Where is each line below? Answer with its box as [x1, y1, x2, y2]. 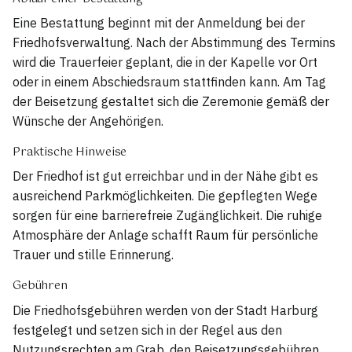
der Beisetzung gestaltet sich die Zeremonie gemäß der [13, 93, 329, 110]
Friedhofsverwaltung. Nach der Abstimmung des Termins [13, 35, 335, 51]
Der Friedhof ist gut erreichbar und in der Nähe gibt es [13, 168, 318, 185]
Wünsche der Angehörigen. [13, 113, 163, 130]
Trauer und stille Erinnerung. [13, 247, 174, 263]
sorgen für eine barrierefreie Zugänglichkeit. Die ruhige [13, 207, 322, 224]
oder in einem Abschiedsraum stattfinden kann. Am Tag [13, 74, 326, 90]
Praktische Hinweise [13, 143, 127, 163]
